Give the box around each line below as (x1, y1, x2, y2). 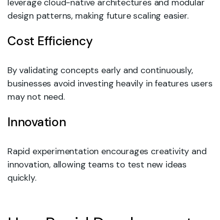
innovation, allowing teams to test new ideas (7, 159, 187, 170)
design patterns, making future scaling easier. (7, 10, 189, 22)
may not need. (7, 91, 65, 103)
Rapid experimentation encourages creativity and (7, 145, 207, 157)
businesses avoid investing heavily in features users (7, 78, 213, 89)
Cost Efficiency (7, 33, 93, 49)
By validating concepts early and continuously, (7, 64, 193, 76)
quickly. (7, 172, 36, 184)
